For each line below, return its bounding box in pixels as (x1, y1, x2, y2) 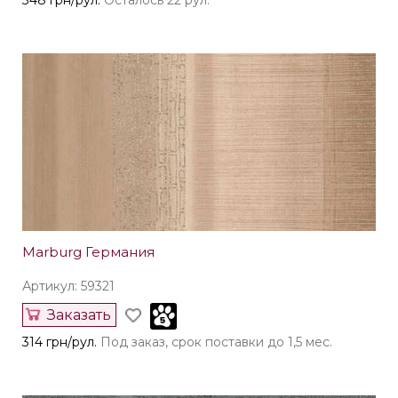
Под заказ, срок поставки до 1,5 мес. (100, 334, 332, 351)
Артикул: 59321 (22, 278, 115, 295)
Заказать (47, 306, 111, 324)
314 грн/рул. (22, 334, 97, 351)
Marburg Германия (22, 243, 155, 261)
